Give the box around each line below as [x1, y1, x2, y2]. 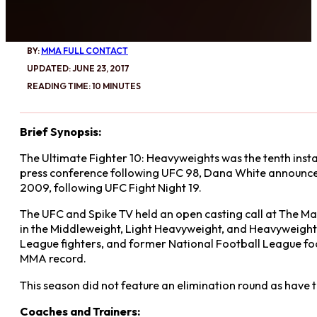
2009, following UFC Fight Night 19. [20, 180, 202, 195]
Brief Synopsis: [20, 124, 101, 139]
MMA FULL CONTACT [41, 45, 128, 56]
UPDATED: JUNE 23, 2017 [27, 62, 129, 74]
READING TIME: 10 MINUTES [27, 80, 141, 91]
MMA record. [20, 251, 86, 266]
